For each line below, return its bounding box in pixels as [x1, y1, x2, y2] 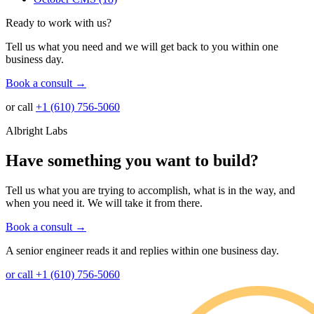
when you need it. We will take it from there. [6, 196, 203, 209]
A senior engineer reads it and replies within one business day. [6, 244, 279, 257]
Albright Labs [6, 124, 67, 137]
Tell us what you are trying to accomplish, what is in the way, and [6, 184, 295, 196]
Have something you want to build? [6, 151, 259, 170]
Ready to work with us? [6, 16, 111, 29]
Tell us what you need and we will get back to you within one [6, 40, 278, 53]
